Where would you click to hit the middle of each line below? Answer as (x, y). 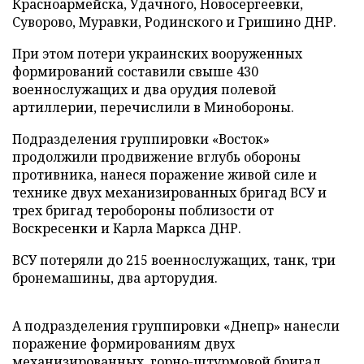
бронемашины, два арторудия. (115, 278)
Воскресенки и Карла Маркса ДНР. (127, 228)
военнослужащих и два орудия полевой (144, 89)
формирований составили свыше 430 (135, 71)
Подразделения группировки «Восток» (141, 139)
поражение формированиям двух (123, 344)
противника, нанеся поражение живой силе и (165, 175)
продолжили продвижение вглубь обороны (156, 157)
